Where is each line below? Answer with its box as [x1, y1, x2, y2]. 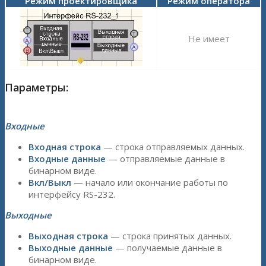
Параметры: [5, 80, 68, 95]
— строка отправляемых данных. [101, 140, 245, 153]
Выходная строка [28, 229, 108, 242]
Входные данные [28, 152, 106, 164]
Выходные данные [28, 241, 113, 254]
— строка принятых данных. [108, 229, 232, 242]
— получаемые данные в [113, 241, 222, 254]
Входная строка [28, 140, 101, 153]
